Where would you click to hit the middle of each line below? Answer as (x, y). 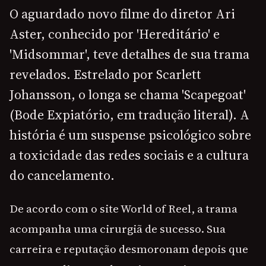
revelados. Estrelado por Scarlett (105, 75)
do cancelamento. (62, 175)
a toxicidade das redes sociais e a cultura (129, 155)
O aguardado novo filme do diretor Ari (122, 14)
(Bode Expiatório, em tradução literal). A (129, 115)
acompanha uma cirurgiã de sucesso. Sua (118, 229)
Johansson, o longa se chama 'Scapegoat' (128, 95)
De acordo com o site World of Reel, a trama (123, 209)
